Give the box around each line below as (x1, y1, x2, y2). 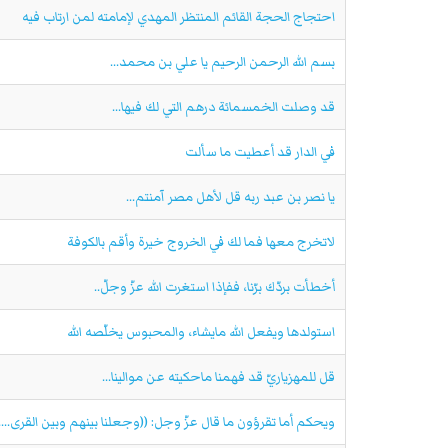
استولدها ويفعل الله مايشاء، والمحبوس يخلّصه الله (67, 321, 335, 342)
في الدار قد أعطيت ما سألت (185, 141, 335, 162)
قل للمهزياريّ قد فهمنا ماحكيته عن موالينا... (102, 366, 335, 387)
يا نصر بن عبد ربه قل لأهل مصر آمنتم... (126, 186, 335, 207)
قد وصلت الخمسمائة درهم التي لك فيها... (112, 96, 335, 117)
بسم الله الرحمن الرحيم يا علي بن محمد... (110, 51, 335, 72)
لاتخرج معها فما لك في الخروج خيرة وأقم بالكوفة (67, 231, 335, 252)
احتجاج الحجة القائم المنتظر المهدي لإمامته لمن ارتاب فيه (22, 6, 335, 27)
